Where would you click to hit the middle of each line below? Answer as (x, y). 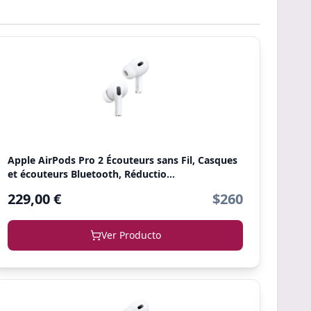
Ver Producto (131, 235)
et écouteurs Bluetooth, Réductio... (92, 174)
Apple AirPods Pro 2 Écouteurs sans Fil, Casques (123, 160)
